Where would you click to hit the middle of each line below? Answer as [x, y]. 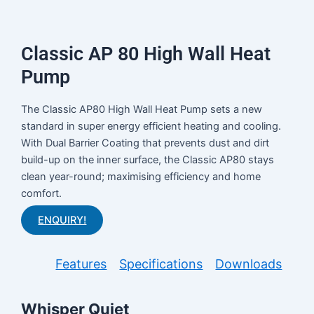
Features [81, 264]
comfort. [42, 193]
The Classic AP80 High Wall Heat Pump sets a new [142, 109]
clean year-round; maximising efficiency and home [141, 176]
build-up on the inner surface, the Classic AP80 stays [148, 159]
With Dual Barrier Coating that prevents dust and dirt [145, 143]
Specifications [161, 264]
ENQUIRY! [62, 220]
